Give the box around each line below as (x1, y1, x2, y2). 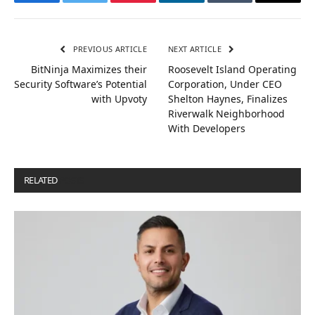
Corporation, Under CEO (168, 77, 282, 91)
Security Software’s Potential (14, 77, 147, 91)
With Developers (168, 122, 245, 135)
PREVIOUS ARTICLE (70, 44, 147, 54)
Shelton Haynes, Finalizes (168, 92, 288, 105)
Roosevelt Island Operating (168, 63, 297, 76)
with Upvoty (91, 92, 147, 105)
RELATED (24, 174, 59, 186)
